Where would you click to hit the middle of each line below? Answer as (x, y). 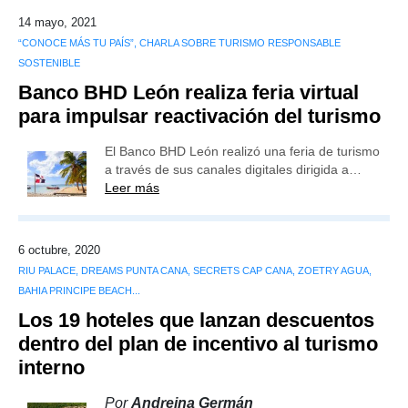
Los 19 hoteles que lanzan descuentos (196, 320)
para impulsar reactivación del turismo (199, 116)
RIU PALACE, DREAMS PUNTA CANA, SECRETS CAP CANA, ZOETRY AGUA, (195, 270)
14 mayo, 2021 (57, 22)
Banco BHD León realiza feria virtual (189, 92)
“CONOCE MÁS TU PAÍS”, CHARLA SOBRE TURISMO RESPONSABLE (179, 43)
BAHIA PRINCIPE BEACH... (79, 291)
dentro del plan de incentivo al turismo (198, 344)
